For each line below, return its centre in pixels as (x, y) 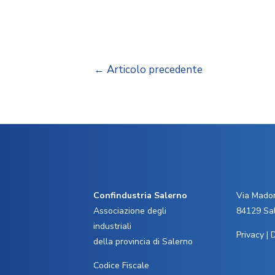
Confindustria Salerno (140, 195)
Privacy (250, 234)
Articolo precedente (153, 69)
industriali (112, 226)
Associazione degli (130, 211)
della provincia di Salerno (143, 241)
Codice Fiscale (121, 265)
